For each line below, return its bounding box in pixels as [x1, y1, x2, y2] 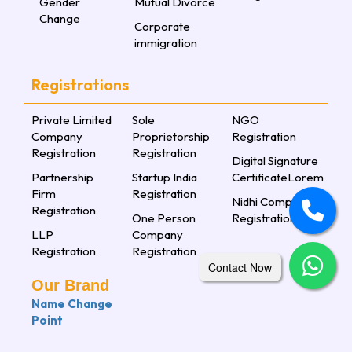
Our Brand [31, 277, 109, 295]
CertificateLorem [232, 170, 324, 185]
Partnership [31, 170, 93, 185]
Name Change [31, 296, 112, 312]
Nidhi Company [232, 194, 312, 210]
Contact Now [208, 259, 272, 275]
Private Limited [31, 112, 112, 128]
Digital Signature [232, 153, 319, 169]
